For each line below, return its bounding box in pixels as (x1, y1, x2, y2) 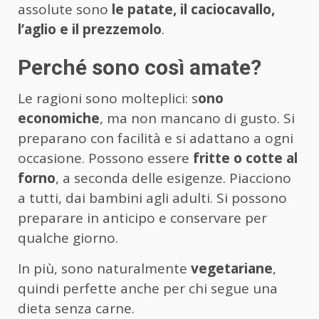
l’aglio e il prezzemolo (18, 20, 162, 39)
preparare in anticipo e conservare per (18, 209, 267, 228)
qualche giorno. (18, 229, 118, 248)
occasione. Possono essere (18, 149, 193, 168)
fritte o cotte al (193, 149, 298, 168)
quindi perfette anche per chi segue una (18, 279, 278, 298)
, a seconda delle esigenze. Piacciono (56, 169, 291, 188)
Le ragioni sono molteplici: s (18, 89, 198, 108)
